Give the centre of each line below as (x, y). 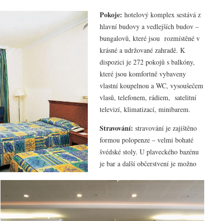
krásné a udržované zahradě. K (142, 50)
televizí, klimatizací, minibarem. (145, 109)
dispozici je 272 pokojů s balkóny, (147, 62)
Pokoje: (111, 14)
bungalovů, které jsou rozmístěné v (150, 38)
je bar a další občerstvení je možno (148, 163)
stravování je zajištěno (165, 128)
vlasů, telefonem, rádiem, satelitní (148, 97)
